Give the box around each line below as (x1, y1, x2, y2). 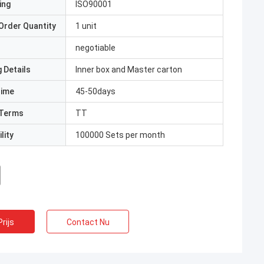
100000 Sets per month (75, 130, 165, 140)
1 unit (75, 21, 97, 31)
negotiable (75, 43, 115, 52)
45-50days (75, 87, 115, 96)
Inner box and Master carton (75, 65, 182, 74)
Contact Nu (66, 217, 110, 227)
